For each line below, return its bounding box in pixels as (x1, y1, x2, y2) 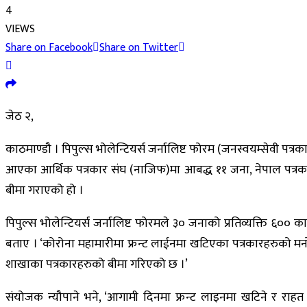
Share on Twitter (99, 38, 178, 57)
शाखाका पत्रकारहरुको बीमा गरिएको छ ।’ (5, 254, 188, 275)
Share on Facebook (5, 38, 93, 57)
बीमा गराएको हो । (5, 180, 84, 201)
